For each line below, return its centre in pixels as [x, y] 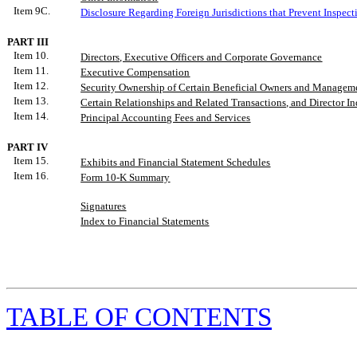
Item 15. [31, 160]
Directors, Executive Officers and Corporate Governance [202, 57]
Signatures [104, 206]
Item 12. [31, 85]
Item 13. [31, 100]
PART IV [28, 147]
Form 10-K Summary [126, 177]
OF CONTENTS [183, 317]
